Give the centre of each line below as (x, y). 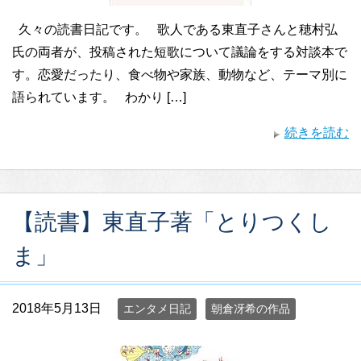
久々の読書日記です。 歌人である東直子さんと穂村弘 (175, 29)
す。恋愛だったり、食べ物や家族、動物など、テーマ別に (180, 75)
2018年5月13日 (57, 308)
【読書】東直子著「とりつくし (172, 222)
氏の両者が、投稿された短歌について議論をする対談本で (180, 52)
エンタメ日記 (157, 309)
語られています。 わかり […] (99, 97)
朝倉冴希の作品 (251, 309)
